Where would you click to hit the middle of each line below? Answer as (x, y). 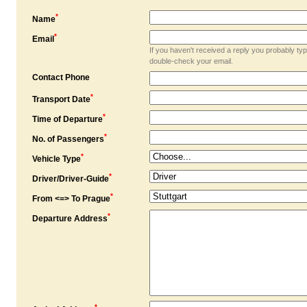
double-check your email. (191, 61)
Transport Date (61, 99)
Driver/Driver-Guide (70, 179)
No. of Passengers (68, 139)
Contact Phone (61, 77)
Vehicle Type (56, 159)
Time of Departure (67, 119)
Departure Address (70, 219)
